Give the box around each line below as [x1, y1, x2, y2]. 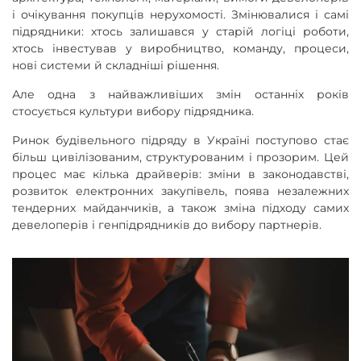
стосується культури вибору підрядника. [12, 104, 254, 118]
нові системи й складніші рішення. [12, 58, 219, 73]
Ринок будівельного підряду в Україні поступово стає [12, 133, 349, 147]
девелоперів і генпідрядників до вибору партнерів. [12, 218, 322, 232]
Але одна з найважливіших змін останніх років [12, 87, 349, 102]
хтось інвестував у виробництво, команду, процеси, [12, 41, 349, 56]
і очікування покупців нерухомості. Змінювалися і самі [12, 7, 349, 22]
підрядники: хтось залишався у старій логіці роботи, [12, 24, 349, 39]
